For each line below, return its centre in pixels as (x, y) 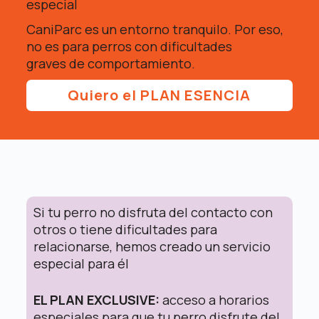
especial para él (81, 263)
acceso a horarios (215, 300)
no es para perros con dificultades (129, 46)
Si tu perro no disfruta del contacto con (153, 212)
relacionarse (71, 246)
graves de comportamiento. (110, 63)
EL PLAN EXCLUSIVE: (98, 300)
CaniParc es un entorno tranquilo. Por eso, (155, 29)
